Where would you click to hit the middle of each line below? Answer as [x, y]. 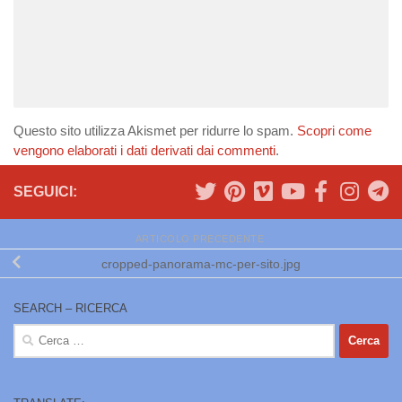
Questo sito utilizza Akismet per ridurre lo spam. [155, 130]
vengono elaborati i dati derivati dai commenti [144, 150]
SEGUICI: [45, 191]
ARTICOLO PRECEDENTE [201, 239]
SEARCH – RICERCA [70, 308]
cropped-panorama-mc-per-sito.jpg [201, 263]
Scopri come [334, 130]
